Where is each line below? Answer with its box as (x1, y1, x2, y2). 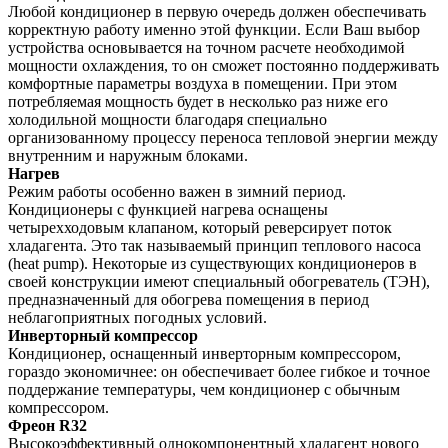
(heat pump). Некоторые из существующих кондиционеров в (8, 255, 417, 273)
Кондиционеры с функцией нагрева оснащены (8, 201, 328, 219)
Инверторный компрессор (8, 327, 198, 345)
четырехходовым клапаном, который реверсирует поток (8, 219, 392, 237)
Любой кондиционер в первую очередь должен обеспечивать (8, 3, 426, 21)
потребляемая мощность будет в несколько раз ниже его (8, 93, 388, 111)
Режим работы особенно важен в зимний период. (8, 183, 346, 201)
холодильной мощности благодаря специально (8, 111, 327, 129)
